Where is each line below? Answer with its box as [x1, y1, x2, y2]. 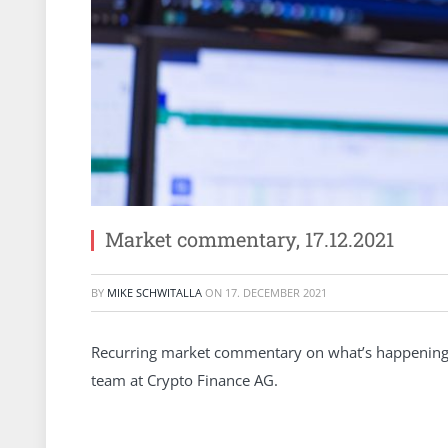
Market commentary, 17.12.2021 [105, 226, 394, 252]
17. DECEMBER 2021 [225, 285, 327, 300]
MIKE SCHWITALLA [107, 285, 202, 300]
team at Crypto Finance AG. [91, 369, 278, 390]
